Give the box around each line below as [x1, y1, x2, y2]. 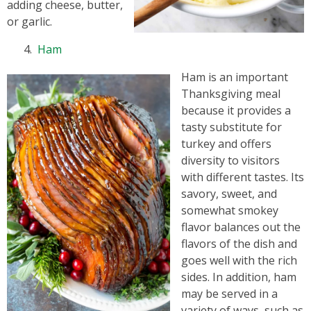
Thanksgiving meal [181, 86, 280, 101]
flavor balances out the [181, 219, 301, 235]
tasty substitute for [181, 119, 282, 135]
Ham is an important [181, 69, 288, 85]
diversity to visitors [181, 153, 280, 168]
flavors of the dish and [181, 236, 297, 251]
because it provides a [181, 103, 291, 118]
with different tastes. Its [181, 169, 304, 185]
